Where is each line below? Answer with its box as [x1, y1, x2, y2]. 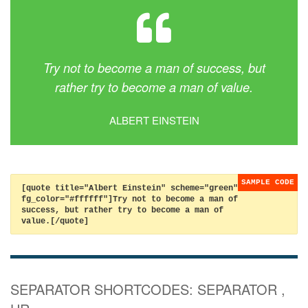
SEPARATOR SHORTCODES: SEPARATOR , [10, 279, 285, 300]
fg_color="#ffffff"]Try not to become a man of [21, 195, 238, 205]
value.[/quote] [21, 217, 89, 227]
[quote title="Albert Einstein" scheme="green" [21, 184, 238, 194]
